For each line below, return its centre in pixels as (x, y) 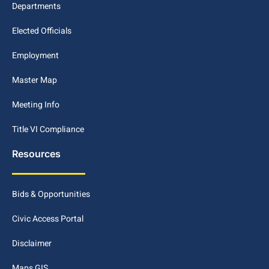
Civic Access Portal (48, 219)
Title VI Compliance (48, 129)
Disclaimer (32, 243)
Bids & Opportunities (51, 194)
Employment (35, 55)
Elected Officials (42, 31)
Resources (36, 153)
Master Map (35, 80)
